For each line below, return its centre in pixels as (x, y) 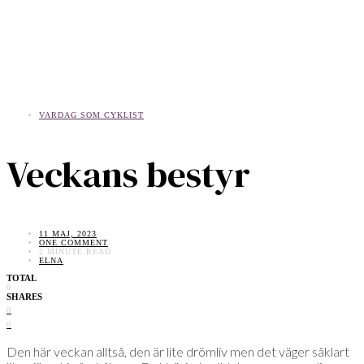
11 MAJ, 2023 (68, 234)
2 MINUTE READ (75, 252)
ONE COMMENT (74, 243)
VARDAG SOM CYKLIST (91, 115)
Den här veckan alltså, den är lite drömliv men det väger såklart (178, 352)
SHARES (24, 297)
